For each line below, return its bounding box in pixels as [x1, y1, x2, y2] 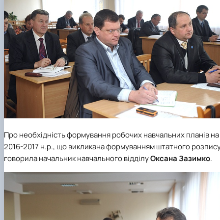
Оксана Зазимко [150, 153, 210, 164]
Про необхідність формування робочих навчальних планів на [4, 130, 219, 140]
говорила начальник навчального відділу [4, 153, 150, 164]
